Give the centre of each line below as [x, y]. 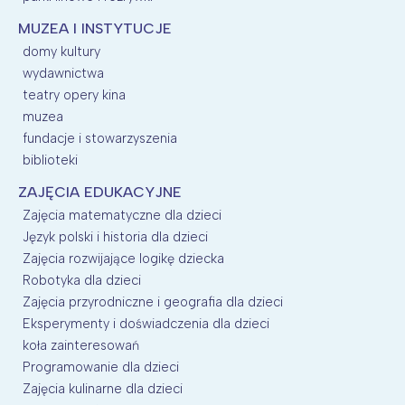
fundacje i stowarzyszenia [100, 138]
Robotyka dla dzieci [82, 280]
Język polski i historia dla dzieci [115, 236]
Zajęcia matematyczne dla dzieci [122, 215]
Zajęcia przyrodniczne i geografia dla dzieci [153, 301]
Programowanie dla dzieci [101, 367]
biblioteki [50, 160]
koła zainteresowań [81, 345]
